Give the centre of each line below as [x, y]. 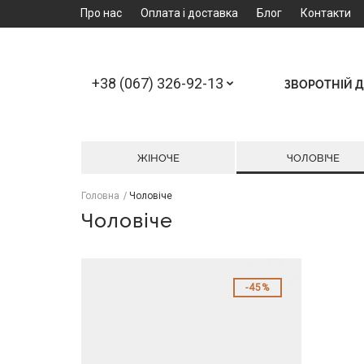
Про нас [101, 13]
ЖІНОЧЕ [158, 158]
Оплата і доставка [189, 13]
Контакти [326, 13]
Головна [100, 195]
